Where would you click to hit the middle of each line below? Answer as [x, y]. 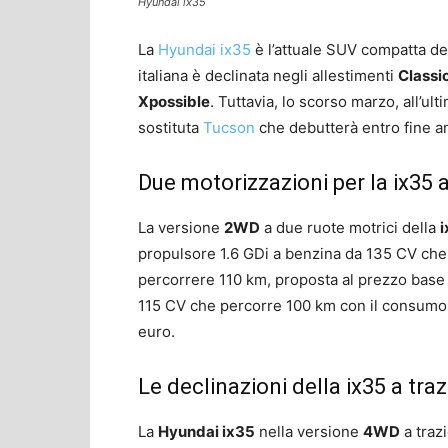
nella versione [309, 431]
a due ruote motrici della [350, 227]
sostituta [170, 127]
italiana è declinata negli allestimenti [268, 75]
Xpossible [174, 101]
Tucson [229, 127]
